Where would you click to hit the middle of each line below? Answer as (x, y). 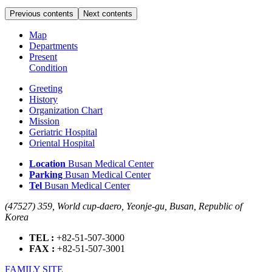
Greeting (46, 88)
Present (43, 56)
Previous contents (42, 13)
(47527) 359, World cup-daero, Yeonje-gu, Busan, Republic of (124, 206)
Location (47, 163)
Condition (48, 67)
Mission (44, 121)
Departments (53, 46)
